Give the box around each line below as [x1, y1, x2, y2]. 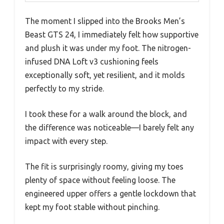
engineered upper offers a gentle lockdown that [25, 189, 196, 198]
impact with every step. [25, 136, 107, 145]
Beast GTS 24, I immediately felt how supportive [25, 30, 198, 39]
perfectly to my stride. [25, 84, 104, 93]
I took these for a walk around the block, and [25, 109, 187, 118]
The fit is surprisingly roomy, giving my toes [25, 162, 183, 171]
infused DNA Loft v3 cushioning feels [25, 57, 158, 66]
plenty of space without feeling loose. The [25, 175, 175, 184]
